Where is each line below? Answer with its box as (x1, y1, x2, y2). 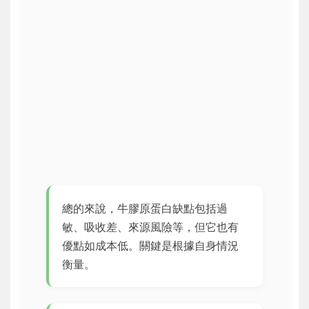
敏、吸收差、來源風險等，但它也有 (62, 219, 239, 234)
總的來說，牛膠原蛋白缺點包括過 (62, 201, 228, 215)
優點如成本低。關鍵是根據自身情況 (62, 238, 239, 252)
